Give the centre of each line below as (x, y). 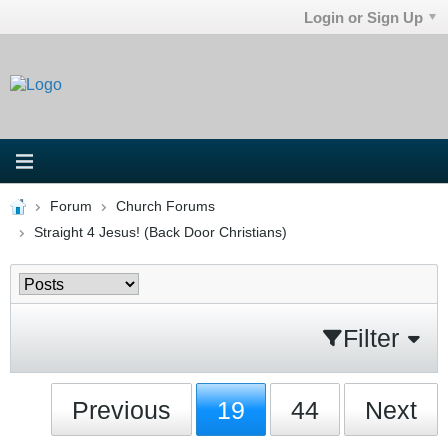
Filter (371, 337)
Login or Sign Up (364, 17)
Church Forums (165, 206)
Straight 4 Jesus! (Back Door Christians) (160, 232)
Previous (122, 409)
